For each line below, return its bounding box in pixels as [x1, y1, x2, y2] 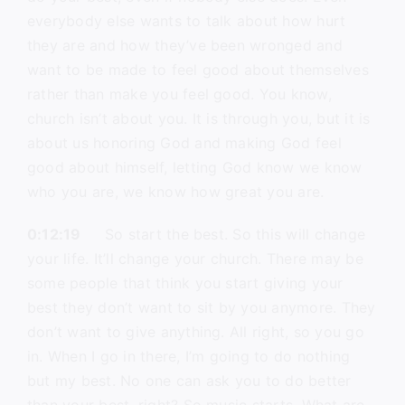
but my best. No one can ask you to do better [26, 372, 352, 390]
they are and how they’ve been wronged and [26, 36, 343, 54]
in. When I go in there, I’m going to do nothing [26, 347, 351, 365]
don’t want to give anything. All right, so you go [26, 323, 364, 341]
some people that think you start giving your [26, 274, 344, 292]
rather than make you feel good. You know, [26, 85, 332, 103]
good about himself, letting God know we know [26, 158, 363, 176]
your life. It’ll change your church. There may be [26, 250, 363, 268]
